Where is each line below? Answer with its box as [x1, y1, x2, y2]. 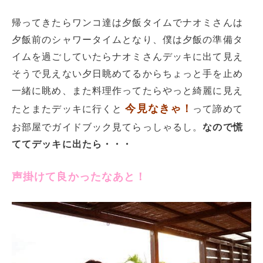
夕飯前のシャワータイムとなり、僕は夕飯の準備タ [12, 34, 243, 45]
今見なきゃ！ [125, 102, 193, 114]
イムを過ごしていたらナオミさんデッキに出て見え [12, 51, 243, 62]
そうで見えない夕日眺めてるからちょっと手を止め [12, 68, 243, 79]
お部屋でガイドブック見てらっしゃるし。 [12, 122, 203, 132]
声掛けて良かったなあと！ [12, 171, 147, 183]
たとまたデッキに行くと [12, 103, 126, 114]
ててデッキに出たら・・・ [12, 139, 133, 149]
